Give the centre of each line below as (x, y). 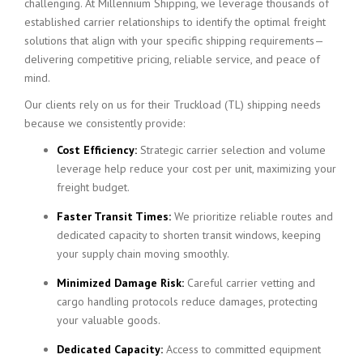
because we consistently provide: (105, 123)
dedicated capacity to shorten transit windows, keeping (189, 235)
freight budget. (93, 187)
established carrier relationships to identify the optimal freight (175, 21)
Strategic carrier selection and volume (231, 149)
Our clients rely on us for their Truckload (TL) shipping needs (173, 104)
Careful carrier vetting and (250, 282)
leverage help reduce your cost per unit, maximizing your (196, 168)
